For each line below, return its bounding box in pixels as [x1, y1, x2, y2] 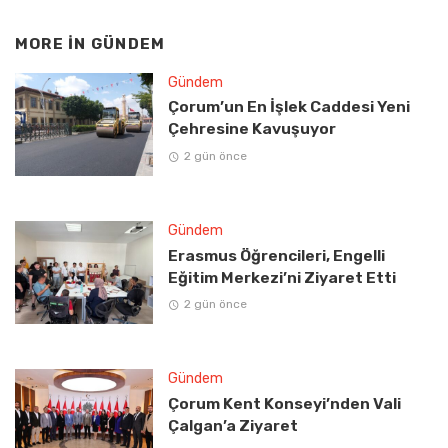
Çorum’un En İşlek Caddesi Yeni [167, 97, 410, 117]
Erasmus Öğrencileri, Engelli [167, 245, 385, 265]
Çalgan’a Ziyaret [167, 416, 298, 436]
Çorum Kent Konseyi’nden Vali [167, 394, 401, 414]
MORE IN [15, 34, 91, 53]
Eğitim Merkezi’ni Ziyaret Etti [167, 267, 396, 287]
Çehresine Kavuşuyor [167, 119, 336, 139]
